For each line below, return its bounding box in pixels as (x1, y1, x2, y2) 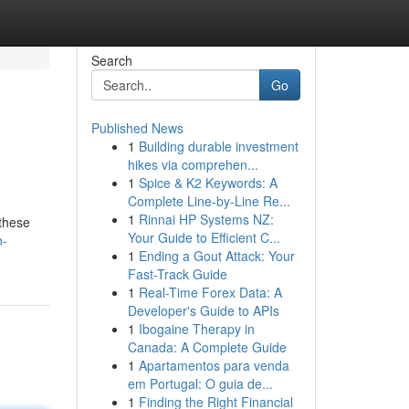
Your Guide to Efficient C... (127, 228, 280, 246)
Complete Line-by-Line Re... (127, 192, 290, 210)
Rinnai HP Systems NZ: (138, 210, 274, 228)
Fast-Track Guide (127, 265, 227, 283)
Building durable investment (138, 137, 299, 155)
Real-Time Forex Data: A (138, 283, 282, 301)
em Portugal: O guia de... (127, 374, 273, 393)
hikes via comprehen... (127, 155, 258, 173)
